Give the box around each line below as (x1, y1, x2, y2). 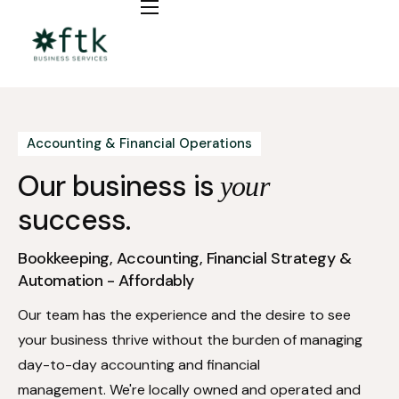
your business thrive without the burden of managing (18, 330, 362, 349)
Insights (18, 138, 76, 159)
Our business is (18, 167, 215, 205)
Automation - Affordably (18, 269, 194, 291)
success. (18, 200, 131, 239)
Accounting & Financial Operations (27, 134, 252, 153)
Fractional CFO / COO (18, 63, 181, 85)
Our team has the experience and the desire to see (18, 305, 351, 324)
